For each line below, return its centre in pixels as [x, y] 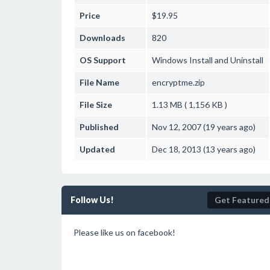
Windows [170, 60]
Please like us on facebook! [124, 232]
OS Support [103, 60]
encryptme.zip [178, 82]
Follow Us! [92, 200]
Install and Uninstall [225, 60]
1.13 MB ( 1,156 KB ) [190, 105]
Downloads [102, 38]
